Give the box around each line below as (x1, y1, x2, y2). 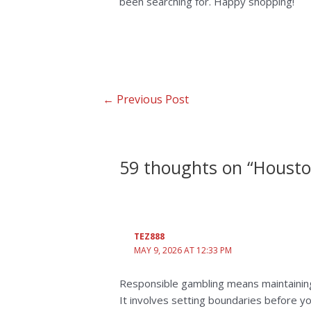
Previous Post (113, 92, 189, 108)
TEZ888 (133, 230, 165, 242)
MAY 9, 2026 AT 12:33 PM (133, 244, 232, 256)
